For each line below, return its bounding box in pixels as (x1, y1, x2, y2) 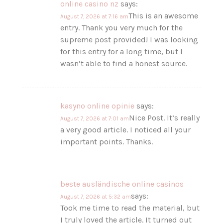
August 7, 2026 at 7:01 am (60, 115, 129, 122)
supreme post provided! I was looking (60, 34, 199, 44)
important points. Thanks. (60, 136, 153, 146)
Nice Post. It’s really (129, 112, 200, 122)
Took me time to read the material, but (60, 203, 200, 213)
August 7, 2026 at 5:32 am (60, 193, 131, 200)
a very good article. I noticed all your (60, 124, 191, 134)
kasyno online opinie (60, 101, 135, 111)
